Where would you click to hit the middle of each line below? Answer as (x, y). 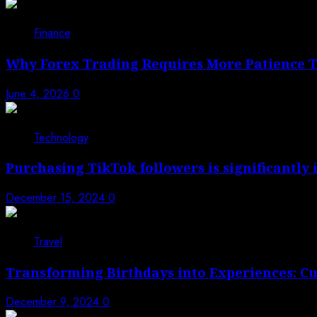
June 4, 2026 (39, 93)
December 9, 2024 (54, 302)
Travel (48, 241)
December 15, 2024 (57, 197)
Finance (52, 33)
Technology (61, 137)
